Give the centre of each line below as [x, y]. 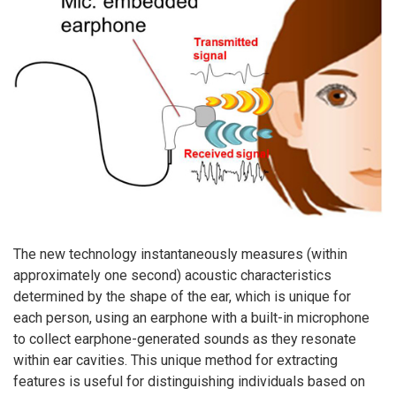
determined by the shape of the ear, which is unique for [182, 296]
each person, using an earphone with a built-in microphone [191, 317]
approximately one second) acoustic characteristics [172, 275]
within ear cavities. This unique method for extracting [175, 360]
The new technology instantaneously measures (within [180, 254]
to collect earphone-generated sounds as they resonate [185, 339]
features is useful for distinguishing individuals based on [189, 381]
